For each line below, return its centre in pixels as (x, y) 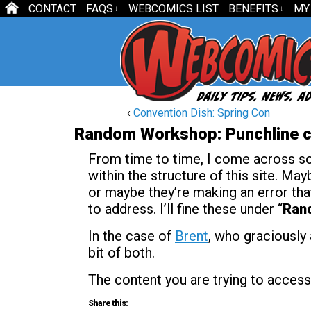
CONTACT (52, 9)
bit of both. (121, 253)
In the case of (132, 236)
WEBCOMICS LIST (174, 9)
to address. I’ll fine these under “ (185, 209)
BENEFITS (253, 9)
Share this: (108, 303)
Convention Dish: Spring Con (202, 113)
